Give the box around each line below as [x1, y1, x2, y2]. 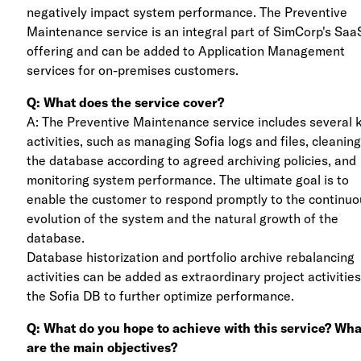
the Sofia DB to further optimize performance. [27, 287, 295, 304]
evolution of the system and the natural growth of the [27, 210, 339, 226]
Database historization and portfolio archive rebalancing [27, 248, 355, 265]
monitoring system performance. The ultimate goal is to [27, 171, 350, 188]
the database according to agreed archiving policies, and [27, 151, 357, 168]
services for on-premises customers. [27, 61, 239, 78]
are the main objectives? [27, 338, 178, 355]
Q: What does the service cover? [27, 93, 225, 110]
